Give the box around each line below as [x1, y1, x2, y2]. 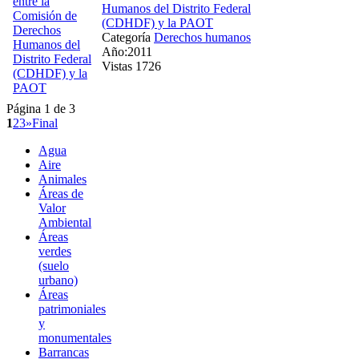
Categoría [102, 30, 154, 44]
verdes [38, 244, 71, 258]
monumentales [38, 330, 111, 345]
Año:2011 [102, 44, 152, 58]
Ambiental [38, 215, 91, 229]
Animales [38, 171, 87, 186]
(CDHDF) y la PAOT [102, 15, 213, 30]
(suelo [38, 258, 69, 272]
